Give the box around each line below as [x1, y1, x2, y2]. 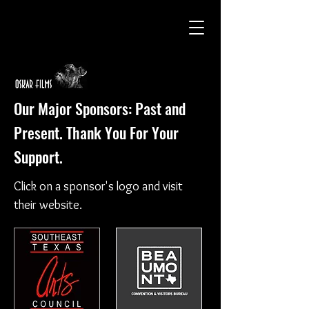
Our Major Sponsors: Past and [14, 97, 186, 119]
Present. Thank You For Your [14, 121, 179, 143]
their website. [14, 197, 82, 212]
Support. [14, 146, 63, 168]
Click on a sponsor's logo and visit [14, 179, 183, 194]
